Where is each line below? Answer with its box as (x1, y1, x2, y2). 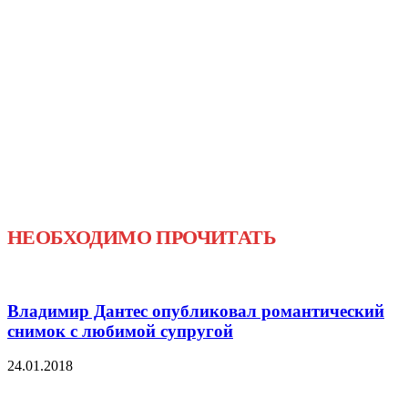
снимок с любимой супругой (7, 321, 233, 341)
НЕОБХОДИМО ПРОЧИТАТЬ (7, 225, 276, 249)
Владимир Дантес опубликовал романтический (7, 301, 384, 321)
